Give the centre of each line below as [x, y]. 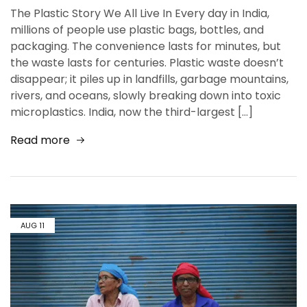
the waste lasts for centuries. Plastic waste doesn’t [147, 62]
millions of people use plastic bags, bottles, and [137, 29]
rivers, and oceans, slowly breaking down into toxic [146, 95]
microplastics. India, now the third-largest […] [132, 112]
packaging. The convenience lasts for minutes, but [146, 46]
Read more [40, 140]
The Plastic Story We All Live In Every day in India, [140, 13]
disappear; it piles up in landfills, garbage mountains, [149, 79]
